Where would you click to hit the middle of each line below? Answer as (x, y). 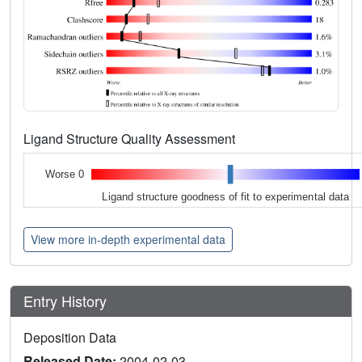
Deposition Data (70, 337)
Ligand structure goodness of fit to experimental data (226, 196)
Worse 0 (64, 175)
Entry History (67, 300)
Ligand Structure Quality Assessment (131, 138)
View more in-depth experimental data (128, 239)
